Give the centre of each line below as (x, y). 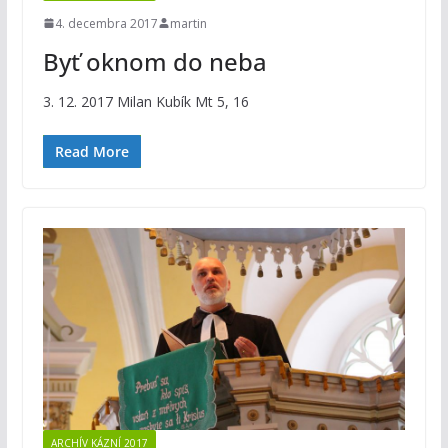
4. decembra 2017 (106, 23)
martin (188, 23)
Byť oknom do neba (154, 61)
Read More (91, 151)
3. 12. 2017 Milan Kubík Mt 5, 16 (145, 101)
